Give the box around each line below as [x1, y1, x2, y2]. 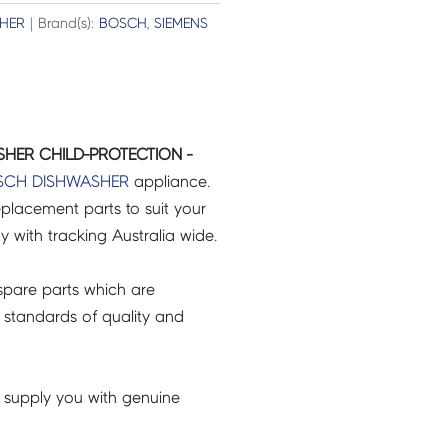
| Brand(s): [24, 16, 99, 32]
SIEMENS [153, 16, 208, 32]
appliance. [128, 172, 210, 190]
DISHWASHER [31, 172, 129, 190]
